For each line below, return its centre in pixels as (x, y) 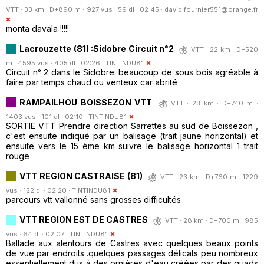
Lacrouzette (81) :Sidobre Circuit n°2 (98, 48)
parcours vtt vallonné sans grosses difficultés (93, 199)
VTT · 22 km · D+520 (225, 49)
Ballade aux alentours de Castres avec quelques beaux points (132, 243)
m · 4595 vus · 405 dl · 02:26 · (56, 63)
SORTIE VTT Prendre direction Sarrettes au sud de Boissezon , (132, 126)
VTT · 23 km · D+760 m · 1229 (209, 176)
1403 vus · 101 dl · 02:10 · (47, 116)
